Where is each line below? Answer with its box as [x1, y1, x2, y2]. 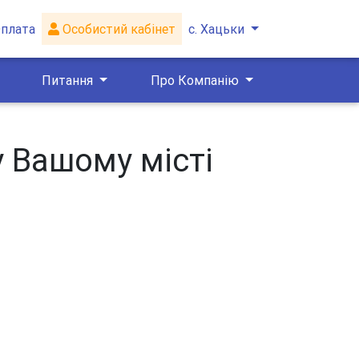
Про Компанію [150, 72, 242, 88]
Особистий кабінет [59, 21, 176, 37]
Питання [42, 72, 97, 88]
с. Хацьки [188, 21, 245, 37]
